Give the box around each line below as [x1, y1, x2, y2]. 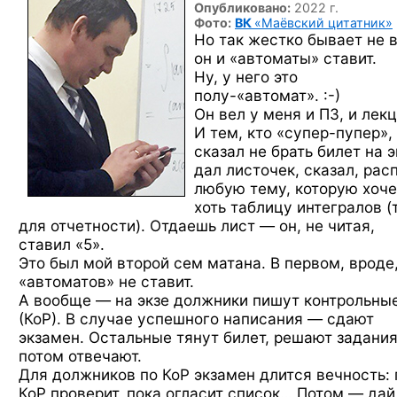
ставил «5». [19, 235, 105, 253]
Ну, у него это [194, 67, 298, 86]
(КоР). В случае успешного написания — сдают [19, 309, 374, 328]
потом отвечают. [19, 346, 142, 365]
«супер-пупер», [276, 123, 393, 142]
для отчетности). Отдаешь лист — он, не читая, [19, 216, 375, 235]
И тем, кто [194, 123, 276, 142]
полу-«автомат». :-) [194, 86, 340, 105]
